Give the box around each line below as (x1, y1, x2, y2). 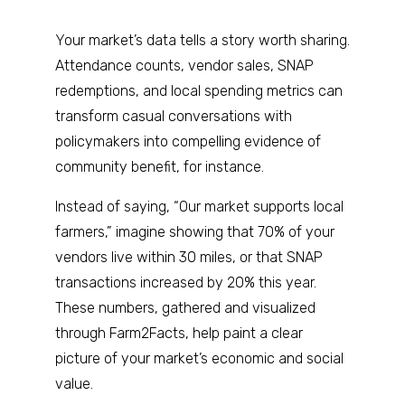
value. (54, 375, 93, 392)
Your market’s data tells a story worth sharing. (54, 32, 350, 49)
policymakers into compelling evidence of (54, 133, 321, 150)
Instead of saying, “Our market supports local (54, 198, 344, 215)
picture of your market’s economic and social (54, 350, 344, 367)
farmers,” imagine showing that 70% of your (54, 223, 334, 240)
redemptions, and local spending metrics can (54, 82, 343, 99)
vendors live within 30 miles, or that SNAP (54, 249, 323, 266)
